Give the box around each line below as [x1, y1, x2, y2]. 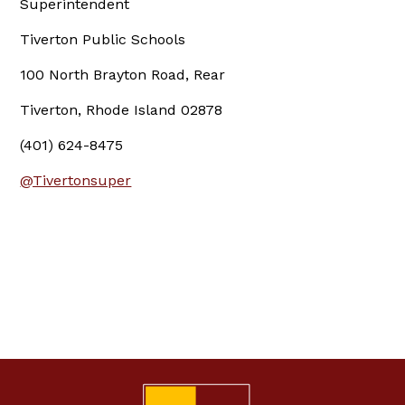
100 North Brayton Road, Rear [20, 66, 226, 84]
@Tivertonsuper [20, 172, 132, 190]
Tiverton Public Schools [20, 31, 186, 49]
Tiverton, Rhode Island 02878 [20, 101, 223, 119]
